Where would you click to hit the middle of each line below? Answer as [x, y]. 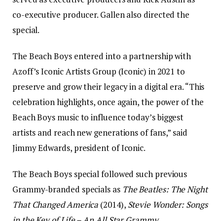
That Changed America [55, 204]
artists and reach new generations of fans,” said [100, 132]
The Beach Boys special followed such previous [100, 174]
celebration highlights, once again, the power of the [108, 102]
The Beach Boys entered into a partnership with [102, 56]
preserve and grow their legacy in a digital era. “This [109, 86]
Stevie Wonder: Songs [167, 204]
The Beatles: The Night [165, 189]
